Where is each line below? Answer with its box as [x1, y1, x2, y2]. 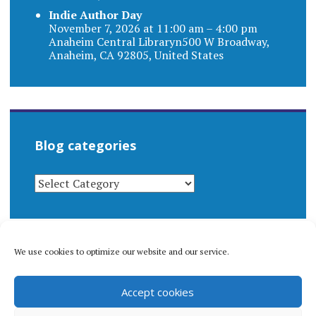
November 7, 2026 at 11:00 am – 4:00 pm [48, 20, 257, 36]
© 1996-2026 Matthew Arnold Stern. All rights [34, 280, 274, 296]
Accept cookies [121, 284, 195, 299]
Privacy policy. [83, 297, 157, 313]
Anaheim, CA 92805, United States [48, 47, 224, 63]
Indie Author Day [48, 6, 142, 23]
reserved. [34, 297, 83, 313]
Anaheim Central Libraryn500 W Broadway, [48, 33, 269, 49]
